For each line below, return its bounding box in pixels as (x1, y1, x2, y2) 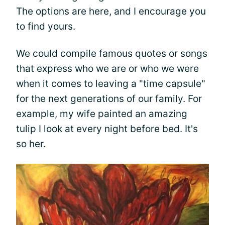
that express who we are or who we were (16, 62, 199, 74)
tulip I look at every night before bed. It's (16, 123, 198, 135)
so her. (16, 138, 46, 150)
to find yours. (16, 20, 75, 32)
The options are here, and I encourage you (16, 5, 206, 17)
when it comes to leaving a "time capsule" (16, 77, 205, 89)
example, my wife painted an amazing (16, 107, 187, 120)
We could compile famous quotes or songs (16, 47, 207, 59)
